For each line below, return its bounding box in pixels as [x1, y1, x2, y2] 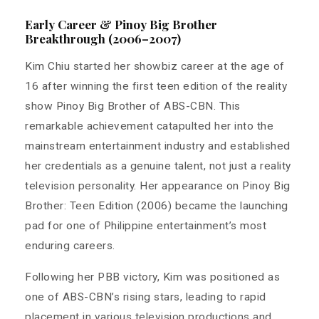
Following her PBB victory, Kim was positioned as [25, 271, 280, 284]
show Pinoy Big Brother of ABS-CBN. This [25, 100, 241, 113]
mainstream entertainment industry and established [25, 140, 291, 153]
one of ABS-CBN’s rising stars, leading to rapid [25, 291, 266, 304]
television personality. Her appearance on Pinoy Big [25, 179, 291, 193]
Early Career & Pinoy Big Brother [25, 16, 217, 32]
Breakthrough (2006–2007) [25, 30, 181, 46]
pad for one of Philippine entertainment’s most [25, 219, 266, 233]
